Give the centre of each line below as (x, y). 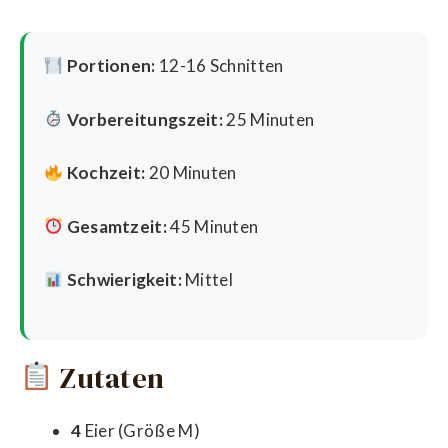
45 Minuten (213, 226)
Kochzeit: (106, 172)
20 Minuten (191, 172)
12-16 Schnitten (219, 65)
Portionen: (111, 65)
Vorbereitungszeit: (145, 119)
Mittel (207, 279)
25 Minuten (269, 119)
